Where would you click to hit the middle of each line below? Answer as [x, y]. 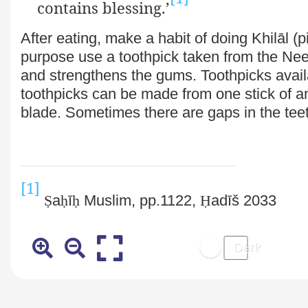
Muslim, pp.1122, [140, 200]
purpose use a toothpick [102, 57]
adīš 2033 [244, 200]
